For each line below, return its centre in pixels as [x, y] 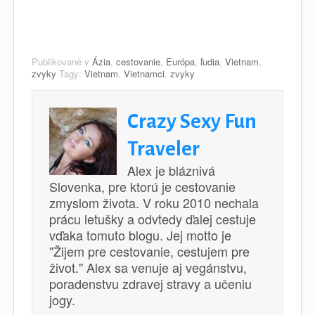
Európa [180, 61]
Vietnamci [144, 73]
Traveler [163, 148]
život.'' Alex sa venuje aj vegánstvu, [148, 267]
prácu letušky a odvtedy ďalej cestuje [153, 218]
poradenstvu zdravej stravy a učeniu [150, 283]
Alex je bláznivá [171, 170]
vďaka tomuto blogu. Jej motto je [140, 234]
